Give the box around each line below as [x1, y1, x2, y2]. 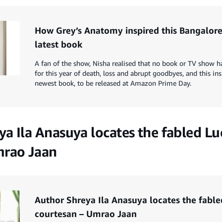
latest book [35, 38, 82, 50]
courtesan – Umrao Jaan [35, 208, 137, 219]
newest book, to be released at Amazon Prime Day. [35, 78, 191, 87]
